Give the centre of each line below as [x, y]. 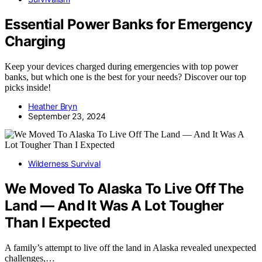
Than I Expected [57, 222]
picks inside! [28, 87]
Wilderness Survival [64, 163]
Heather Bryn [53, 106]
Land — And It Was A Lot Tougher [114, 205]
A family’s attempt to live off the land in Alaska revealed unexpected [130, 247]
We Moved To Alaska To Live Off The [124, 188]
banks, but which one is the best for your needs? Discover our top [125, 77]
